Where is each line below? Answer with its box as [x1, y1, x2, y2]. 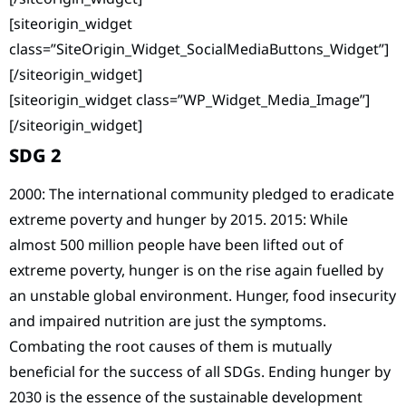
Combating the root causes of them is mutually [9, 335, 332, 356]
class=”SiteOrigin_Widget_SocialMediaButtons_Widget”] [9, 38, 389, 59]
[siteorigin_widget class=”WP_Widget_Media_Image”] [9, 89, 370, 110]
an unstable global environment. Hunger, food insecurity [9, 285, 396, 305]
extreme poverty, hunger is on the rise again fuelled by [9, 259, 383, 280]
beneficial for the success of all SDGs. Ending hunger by [9, 361, 391, 382]
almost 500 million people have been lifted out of [9, 234, 343, 255]
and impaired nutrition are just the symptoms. [9, 310, 326, 331]
